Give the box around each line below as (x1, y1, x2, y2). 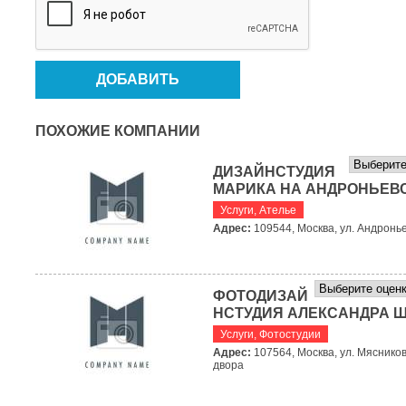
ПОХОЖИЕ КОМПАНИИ (35, 123, 200, 139)
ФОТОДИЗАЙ (213, 288, 308, 304)
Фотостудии (259, 328, 321, 341)
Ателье (259, 204, 296, 217)
